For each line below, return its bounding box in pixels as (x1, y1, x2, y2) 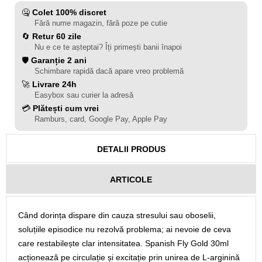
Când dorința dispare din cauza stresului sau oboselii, (18, 211, 216, 220)
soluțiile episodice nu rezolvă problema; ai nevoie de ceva (18, 225, 231, 234)
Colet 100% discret (32, 8, 106, 17)
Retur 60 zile (32, 32, 81, 41)
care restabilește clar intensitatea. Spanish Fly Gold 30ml (18, 239, 229, 248)
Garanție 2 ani (31, 56, 87, 65)
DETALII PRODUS (96, 144, 166, 154)
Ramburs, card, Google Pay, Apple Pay (35, 115, 167, 123)
